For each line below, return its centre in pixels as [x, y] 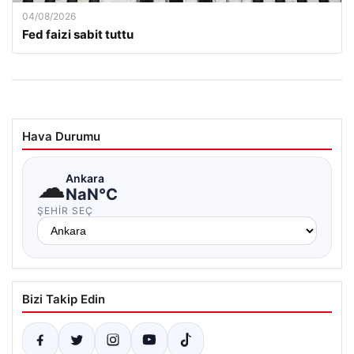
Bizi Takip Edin [64, 299]
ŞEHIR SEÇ [65, 211]
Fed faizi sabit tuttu [78, 34]
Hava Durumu [61, 136]
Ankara [85, 178]
